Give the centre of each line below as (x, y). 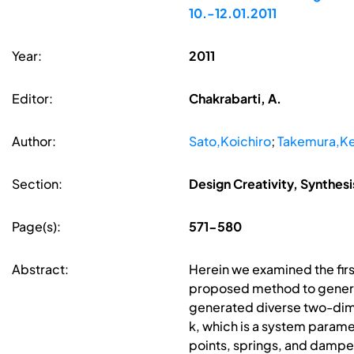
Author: (34, 141)
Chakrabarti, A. (235, 99)
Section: (37, 184)
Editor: (32, 99)
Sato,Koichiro (230, 141)
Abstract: (40, 269)
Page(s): (36, 227)
